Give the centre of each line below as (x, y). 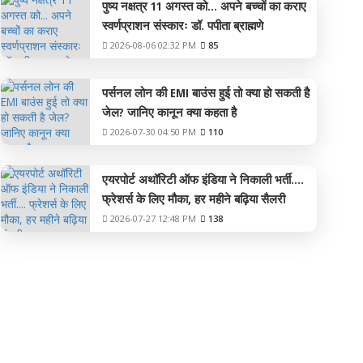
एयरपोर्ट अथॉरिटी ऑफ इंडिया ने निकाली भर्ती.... (203, 179)
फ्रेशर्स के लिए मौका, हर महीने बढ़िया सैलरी (193, 199)
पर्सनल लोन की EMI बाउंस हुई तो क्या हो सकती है (205, 92)
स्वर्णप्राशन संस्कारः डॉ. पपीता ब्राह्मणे (182, 25)
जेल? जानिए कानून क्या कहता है (169, 112)
